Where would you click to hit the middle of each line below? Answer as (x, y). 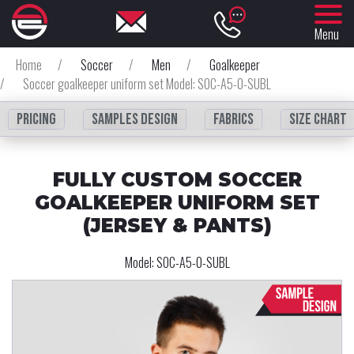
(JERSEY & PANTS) (177, 225)
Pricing (36, 119)
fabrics (233, 119)
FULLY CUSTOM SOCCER (177, 179)
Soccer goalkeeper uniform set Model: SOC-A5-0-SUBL (147, 84)
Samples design (135, 119)
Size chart (318, 119)
